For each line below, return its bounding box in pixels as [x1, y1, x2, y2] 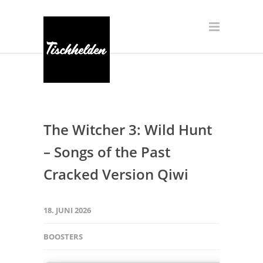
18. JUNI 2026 [43, 205, 91, 215]
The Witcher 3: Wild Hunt [43, 120, 212, 139]
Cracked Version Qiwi [43, 164, 188, 184]
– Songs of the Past [43, 142, 170, 161]
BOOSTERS [43, 231, 83, 242]
